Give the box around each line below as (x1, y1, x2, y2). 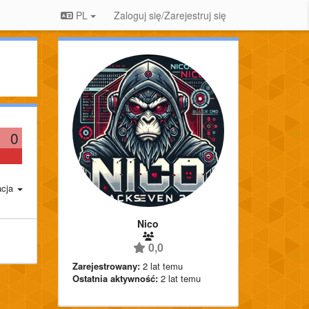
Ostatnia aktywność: (72, 271, 158, 285)
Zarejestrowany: (72, 259, 140, 272)
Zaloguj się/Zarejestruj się (114, 8, 226, 22)
